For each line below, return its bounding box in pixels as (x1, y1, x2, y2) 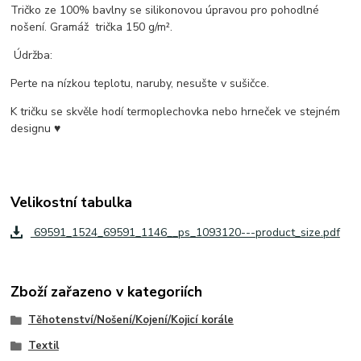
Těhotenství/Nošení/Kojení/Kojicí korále (27, 313, 234, 328)
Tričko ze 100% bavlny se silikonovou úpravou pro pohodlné (10, 2, 320, 18)
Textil (27, 338, 59, 354)
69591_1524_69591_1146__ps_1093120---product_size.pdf (30, 224, 340, 240)
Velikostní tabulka (10, 192, 133, 212)
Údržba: (10, 47, 53, 63)
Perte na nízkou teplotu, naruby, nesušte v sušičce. (10, 75, 270, 91)
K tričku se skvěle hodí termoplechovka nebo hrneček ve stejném (10, 103, 341, 119)
